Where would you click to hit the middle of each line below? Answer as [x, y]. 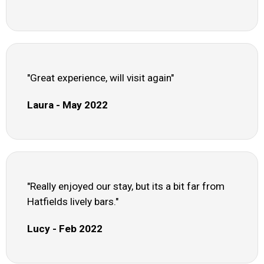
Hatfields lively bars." [73, 202]
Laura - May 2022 [67, 105]
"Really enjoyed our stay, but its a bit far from [126, 187]
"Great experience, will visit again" [100, 78]
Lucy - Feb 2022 [65, 229]
